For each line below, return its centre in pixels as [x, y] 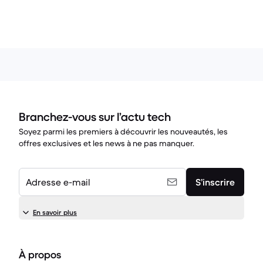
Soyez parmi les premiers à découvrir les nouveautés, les [123, 131]
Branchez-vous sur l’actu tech [95, 117]
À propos [40, 254]
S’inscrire [215, 182]
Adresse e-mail [58, 182]
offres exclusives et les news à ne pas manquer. [107, 143]
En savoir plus [55, 212]
